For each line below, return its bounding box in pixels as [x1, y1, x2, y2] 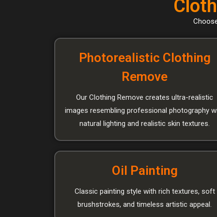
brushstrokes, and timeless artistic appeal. [77, 200, 212, 209]
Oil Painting [111, 163, 178, 178]
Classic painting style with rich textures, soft [74, 186, 215, 196]
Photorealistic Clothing [78, 50, 211, 65]
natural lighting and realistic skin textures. [79, 119, 210, 128]
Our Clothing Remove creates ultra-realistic [76, 93, 214, 102]
